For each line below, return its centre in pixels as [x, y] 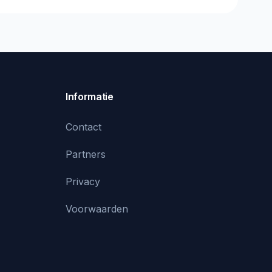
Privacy [83, 181]
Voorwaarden [97, 209]
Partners [86, 154]
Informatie [90, 96]
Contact [83, 127]
